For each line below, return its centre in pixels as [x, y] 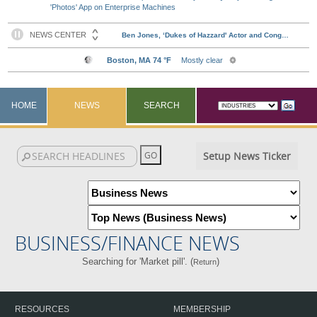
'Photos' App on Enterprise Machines [113, 7]
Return [204, 262]
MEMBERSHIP [202, 309]
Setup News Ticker [247, 156]
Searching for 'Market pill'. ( [137, 261]
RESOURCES [42, 309]
